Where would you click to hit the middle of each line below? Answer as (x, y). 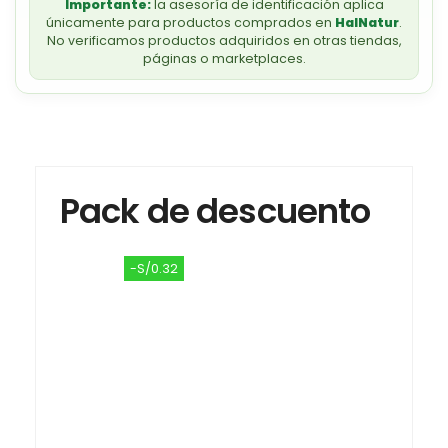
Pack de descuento (215, 210)
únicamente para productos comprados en (190, 22)
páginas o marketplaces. (224, 58)
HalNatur (367, 22)
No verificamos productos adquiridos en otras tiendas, (224, 40)
